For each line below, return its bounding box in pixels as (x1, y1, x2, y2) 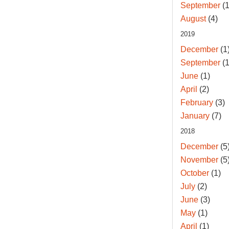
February (180, 98, 213, 107)
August (180, 14, 206, 24)
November (180, 155, 218, 165)
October (180, 169, 209, 178)
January (180, 111, 210, 121)
